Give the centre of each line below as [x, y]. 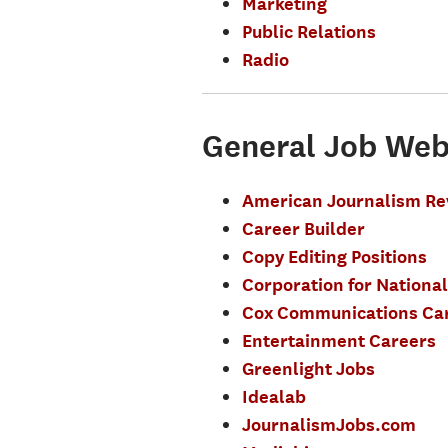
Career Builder [303, 228]
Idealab [273, 396]
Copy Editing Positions [334, 256]
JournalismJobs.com [328, 424]
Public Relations [308, 31]
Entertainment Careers [338, 340]
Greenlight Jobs [308, 368]
